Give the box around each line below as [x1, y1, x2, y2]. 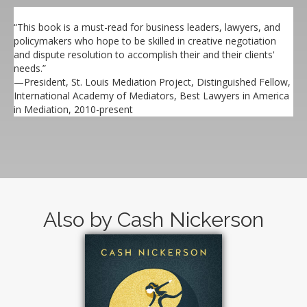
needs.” [14, 61, 46, 75]
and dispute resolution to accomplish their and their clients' [14, 47, 275, 61]
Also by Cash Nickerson [43, 207, 264, 232]
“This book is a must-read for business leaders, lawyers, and [14, 20, 280, 34]
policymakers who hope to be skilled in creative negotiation [14, 34, 276, 47]
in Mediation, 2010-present [14, 102, 133, 116]
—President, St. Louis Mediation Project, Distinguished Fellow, [14, 75, 291, 88]
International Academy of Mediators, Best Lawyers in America [14, 88, 289, 102]
